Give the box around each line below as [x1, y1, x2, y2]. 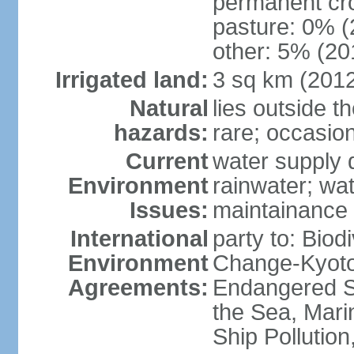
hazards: [113, 120, 209, 145]
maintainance [212, 198, 348, 223]
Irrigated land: [55, 67, 209, 92]
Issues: [129, 198, 209, 223]
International [70, 226, 209, 251]
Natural [129, 96, 209, 121]
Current [125, 149, 209, 174]
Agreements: [67, 275, 209, 300]
